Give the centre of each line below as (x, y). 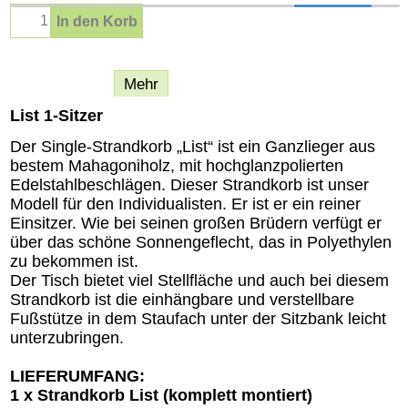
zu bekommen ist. (74, 262)
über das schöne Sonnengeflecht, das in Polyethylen (201, 243)
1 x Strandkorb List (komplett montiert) (161, 396)
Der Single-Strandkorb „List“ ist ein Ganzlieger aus (193, 147)
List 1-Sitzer (56, 115)
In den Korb (97, 21)
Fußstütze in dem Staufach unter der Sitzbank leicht (198, 319)
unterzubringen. (67, 338)
